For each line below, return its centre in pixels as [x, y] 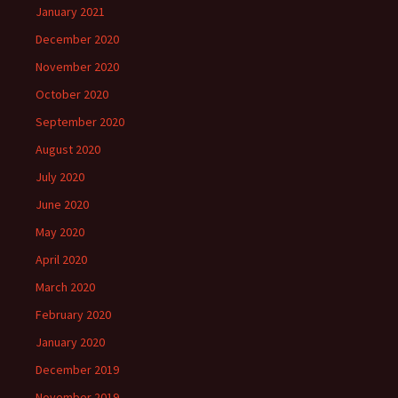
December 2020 [77, 40]
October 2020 [72, 95]
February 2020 [73, 315]
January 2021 [70, 12]
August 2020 [68, 150]
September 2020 [80, 122]
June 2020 [62, 205]
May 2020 [60, 232]
